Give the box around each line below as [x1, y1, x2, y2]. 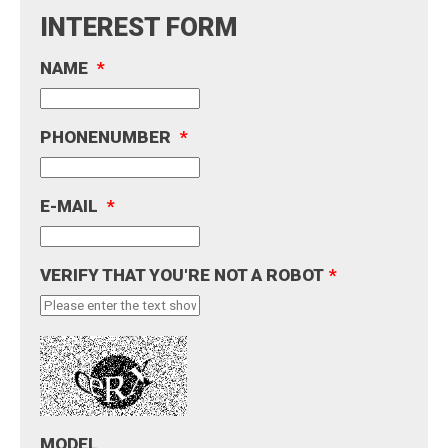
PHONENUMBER [40, 126, 175, 147]
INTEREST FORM [40, 11, 237, 42]
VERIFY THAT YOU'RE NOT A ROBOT [40, 264, 324, 285]
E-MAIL [40, 195, 102, 216]
